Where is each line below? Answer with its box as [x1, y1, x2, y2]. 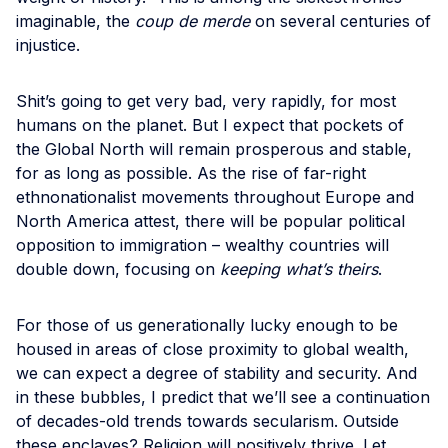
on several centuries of [250, 10, 431, 31]
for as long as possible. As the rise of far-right [16, 162, 366, 183]
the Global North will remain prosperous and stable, [16, 138, 412, 159]
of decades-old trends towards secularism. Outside [16, 410, 399, 431]
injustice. [16, 34, 80, 55]
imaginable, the [16, 10, 135, 31]
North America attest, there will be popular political [16, 210, 405, 231]
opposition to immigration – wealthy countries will [16, 234, 389, 255]
